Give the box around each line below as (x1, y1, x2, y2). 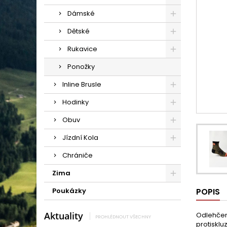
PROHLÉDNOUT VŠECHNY (95, 213, 151, 220)
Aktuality (44, 210, 83, 222)
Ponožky (67, 62, 95, 71)
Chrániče (62, 150, 93, 160)
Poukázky (52, 186, 86, 196)
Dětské (67, 26, 90, 36)
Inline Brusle (62, 80, 101, 89)
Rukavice (67, 44, 97, 54)
